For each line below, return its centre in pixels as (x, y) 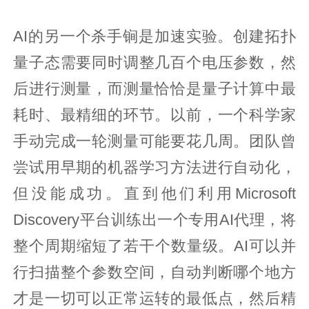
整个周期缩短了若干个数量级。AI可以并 (154, 246)
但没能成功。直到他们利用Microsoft (154, 193)
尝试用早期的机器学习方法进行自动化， (154, 167)
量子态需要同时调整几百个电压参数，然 (154, 62)
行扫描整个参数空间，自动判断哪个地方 (154, 272)
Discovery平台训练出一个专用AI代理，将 (154, 220)
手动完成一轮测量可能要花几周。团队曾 (154, 141)
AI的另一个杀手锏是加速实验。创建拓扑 (154, 36)
